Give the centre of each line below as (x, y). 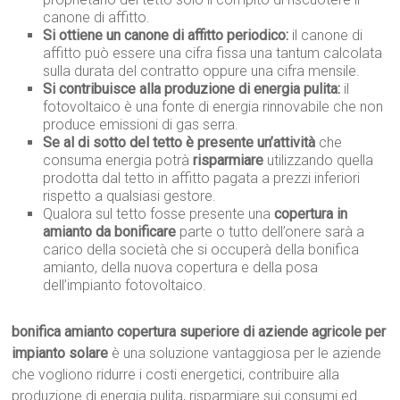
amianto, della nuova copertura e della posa (181, 268)
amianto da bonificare (110, 232)
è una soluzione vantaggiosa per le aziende (245, 354)
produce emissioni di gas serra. (141, 125)
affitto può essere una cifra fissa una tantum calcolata (213, 54)
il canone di (326, 36)
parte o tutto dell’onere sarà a (271, 232)
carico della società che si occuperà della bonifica (201, 250)
